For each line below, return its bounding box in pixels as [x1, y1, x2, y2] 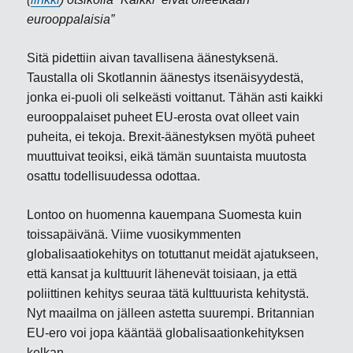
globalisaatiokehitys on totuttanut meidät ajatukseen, [27, 247, 319, 261]
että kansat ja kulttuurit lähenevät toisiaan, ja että [27, 267, 298, 281]
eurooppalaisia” [27, 13, 115, 26]
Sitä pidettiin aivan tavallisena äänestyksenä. [27, 51, 279, 65]
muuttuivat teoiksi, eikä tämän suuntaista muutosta [27, 150, 307, 163]
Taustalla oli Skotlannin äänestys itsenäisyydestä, [27, 71, 304, 84]
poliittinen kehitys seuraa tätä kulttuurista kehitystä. [27, 287, 310, 300]
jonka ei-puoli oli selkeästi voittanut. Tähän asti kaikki [27, 91, 324, 104]
